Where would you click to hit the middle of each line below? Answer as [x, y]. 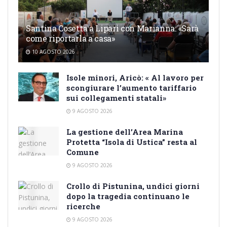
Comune [83, 152]
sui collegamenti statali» [116, 98]
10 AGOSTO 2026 [53, 51]
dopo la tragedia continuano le [128, 196]
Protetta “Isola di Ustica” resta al [132, 142]
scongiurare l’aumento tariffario [131, 87]
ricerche [83, 206]
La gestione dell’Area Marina [125, 131]
